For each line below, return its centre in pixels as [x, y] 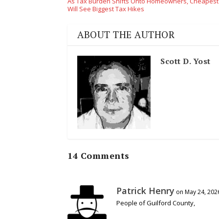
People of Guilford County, [156, 203]
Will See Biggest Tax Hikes [106, 9]
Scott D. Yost [186, 61]
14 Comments [99, 155]
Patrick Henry [145, 190]
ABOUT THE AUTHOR [126, 34]
